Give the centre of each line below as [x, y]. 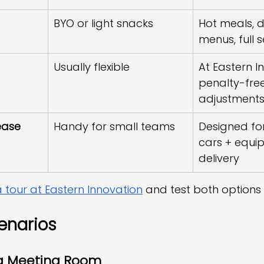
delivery [219, 158]
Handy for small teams [114, 126]
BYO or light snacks [103, 23]
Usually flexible [92, 67]
